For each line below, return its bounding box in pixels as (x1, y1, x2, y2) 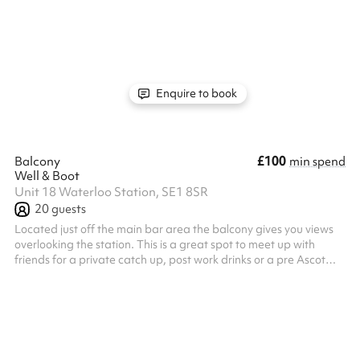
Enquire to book (153, 85, 237, 100)
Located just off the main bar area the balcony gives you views (14, 222, 333, 236)
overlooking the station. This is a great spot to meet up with (14, 237, 315, 252)
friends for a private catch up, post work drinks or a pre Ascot (14, 252, 325, 267)
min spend (289, 153, 346, 170)
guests (49, 201, 86, 217)
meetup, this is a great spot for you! (14, 268, 194, 282)
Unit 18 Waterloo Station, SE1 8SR (14, 184, 208, 200)
